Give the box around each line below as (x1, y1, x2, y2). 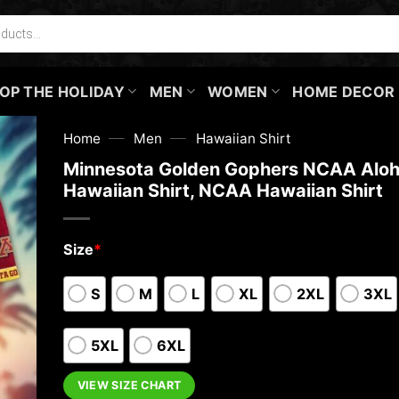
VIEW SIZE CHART (77, 379, 182, 393)
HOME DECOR (292, 82, 395, 101)
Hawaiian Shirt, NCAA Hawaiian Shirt (62, 179, 383, 201)
